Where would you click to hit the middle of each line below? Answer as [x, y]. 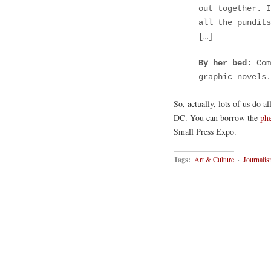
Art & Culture [214, 159]
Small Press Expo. [205, 131]
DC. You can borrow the [217, 117]
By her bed [223, 63]
